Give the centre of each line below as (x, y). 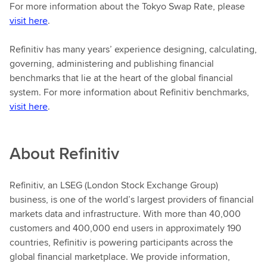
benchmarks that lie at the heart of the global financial (121, 78)
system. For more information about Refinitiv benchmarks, (129, 92)
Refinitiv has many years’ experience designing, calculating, (133, 49)
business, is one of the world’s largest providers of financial (132, 199)
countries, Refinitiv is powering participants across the (121, 242)
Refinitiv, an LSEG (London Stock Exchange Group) (114, 185)
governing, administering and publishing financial (112, 63)
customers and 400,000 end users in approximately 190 (125, 228)
